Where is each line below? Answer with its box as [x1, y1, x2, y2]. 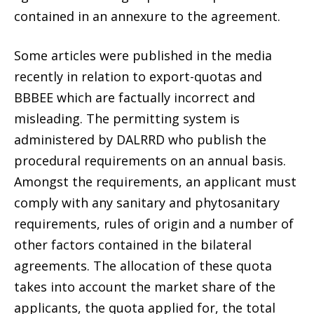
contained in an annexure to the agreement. [14, 7, 280, 25]
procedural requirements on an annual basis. [14, 151, 286, 169]
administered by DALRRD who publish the [14, 130, 266, 148]
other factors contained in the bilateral [14, 235, 252, 253]
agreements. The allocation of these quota [14, 257, 272, 274]
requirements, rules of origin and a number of [14, 214, 294, 232]
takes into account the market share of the [14, 278, 275, 295]
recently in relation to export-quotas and [14, 67, 262, 85]
